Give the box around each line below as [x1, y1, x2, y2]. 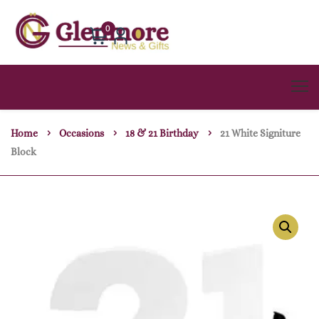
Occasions [59, 127, 104, 140]
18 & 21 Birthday [125, 127, 199, 140]
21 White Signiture [220, 127, 300, 140]
